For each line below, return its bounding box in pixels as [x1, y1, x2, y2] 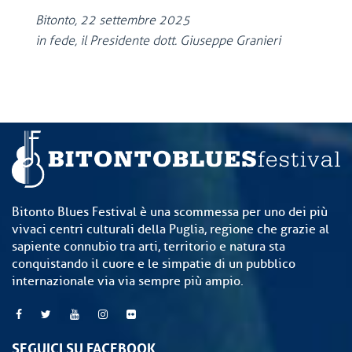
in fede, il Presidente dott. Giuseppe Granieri [35, 33, 280, 48]
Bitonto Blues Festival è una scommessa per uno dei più [12, 204, 328, 221]
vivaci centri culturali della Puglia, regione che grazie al [12, 222, 329, 238]
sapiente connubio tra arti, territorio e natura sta [12, 239, 285, 255]
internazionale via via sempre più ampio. [12, 273, 244, 290]
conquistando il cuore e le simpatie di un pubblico [12, 256, 295, 273]
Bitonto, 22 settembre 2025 [35, 13, 212, 27]
